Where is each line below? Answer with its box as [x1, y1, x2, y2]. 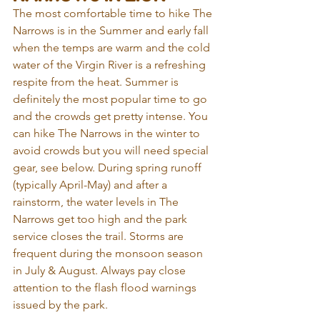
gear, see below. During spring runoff [13, 160, 204, 174]
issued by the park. [13, 297, 108, 311]
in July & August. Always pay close [13, 263, 189, 277]
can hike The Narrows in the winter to [13, 126, 203, 140]
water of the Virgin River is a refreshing [13, 57, 209, 71]
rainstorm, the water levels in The [13, 194, 181, 209]
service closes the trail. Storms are [13, 229, 186, 243]
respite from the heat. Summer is [13, 74, 181, 89]
